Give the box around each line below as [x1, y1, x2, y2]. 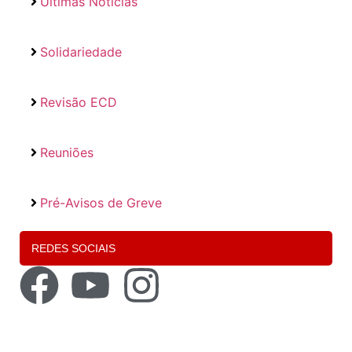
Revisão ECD [40, 93, 117, 110]
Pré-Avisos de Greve [40, 194, 162, 211]
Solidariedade [40, 43, 122, 60]
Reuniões [40, 144, 93, 160]
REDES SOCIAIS [31, 241, 115, 255]
